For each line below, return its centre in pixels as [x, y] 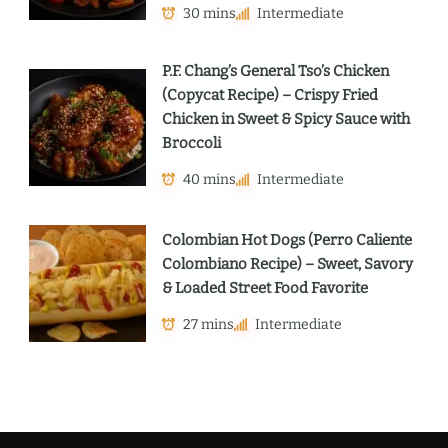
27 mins [208, 324]
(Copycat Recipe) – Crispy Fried [270, 95]
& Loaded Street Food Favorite [265, 287]
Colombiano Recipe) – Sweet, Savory [287, 263]
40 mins [209, 180]
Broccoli [191, 143]
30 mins [209, 14]
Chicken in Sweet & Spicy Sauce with [286, 119]
